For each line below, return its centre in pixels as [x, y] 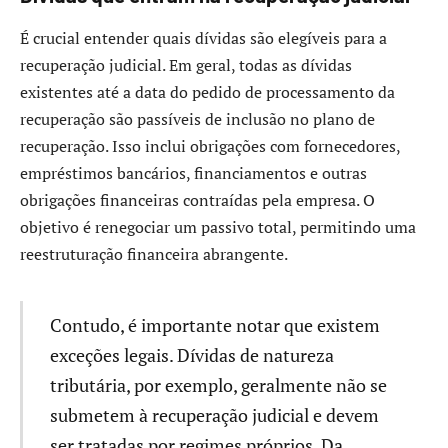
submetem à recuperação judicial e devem [214, 415]
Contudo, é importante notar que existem [214, 325]
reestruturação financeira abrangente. [154, 254]
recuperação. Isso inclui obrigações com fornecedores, [210, 146]
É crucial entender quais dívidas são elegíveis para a [203, 38]
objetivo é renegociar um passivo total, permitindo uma [218, 227]
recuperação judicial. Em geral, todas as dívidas [186, 65]
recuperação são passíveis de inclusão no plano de [197, 119]
